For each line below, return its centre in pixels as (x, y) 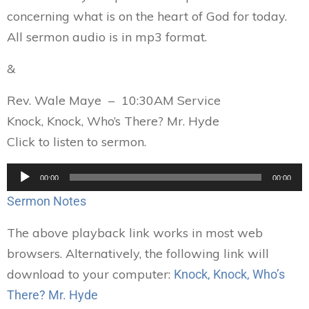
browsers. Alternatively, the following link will (138, 253)
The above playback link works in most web (135, 233)
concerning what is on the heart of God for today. (147, 16)
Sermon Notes (48, 201)
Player (21, 187)
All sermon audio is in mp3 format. (107, 37)
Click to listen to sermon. (77, 142)
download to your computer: (90, 274)
